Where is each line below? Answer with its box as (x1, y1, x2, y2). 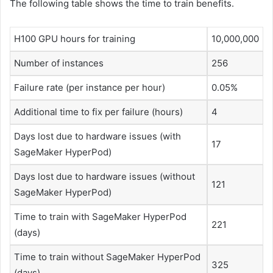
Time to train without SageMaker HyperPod (14, 251, 200, 263)
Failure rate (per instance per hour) (14, 82, 165, 94)
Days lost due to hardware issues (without (14, 171, 195, 183)
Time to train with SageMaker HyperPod (14, 211, 186, 223)
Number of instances (14, 57, 104, 69)
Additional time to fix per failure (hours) (14, 106, 183, 118)
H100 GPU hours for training (14, 33, 135, 45)
